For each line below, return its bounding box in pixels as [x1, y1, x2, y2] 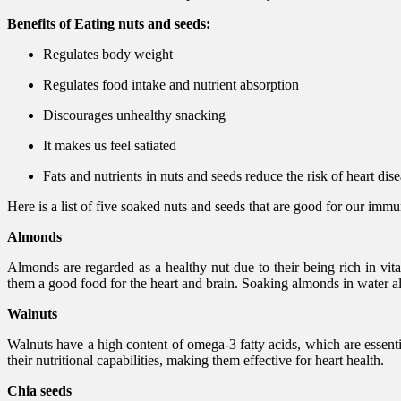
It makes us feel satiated [43, 137, 176, 153]
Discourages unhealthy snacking [43, 107, 226, 123]
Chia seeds [7, 382, 72, 398]
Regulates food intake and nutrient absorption [43, 76, 299, 92]
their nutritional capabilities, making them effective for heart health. [7, 352, 384, 368]
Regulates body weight [43, 46, 173, 62]
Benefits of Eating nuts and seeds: [7, 15, 210, 31]
